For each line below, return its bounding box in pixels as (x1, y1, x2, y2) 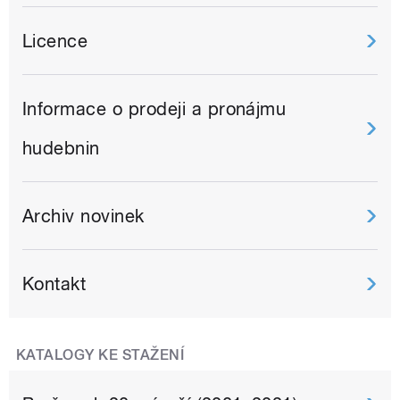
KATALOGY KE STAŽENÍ (16, 346, 185, 363)
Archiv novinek (22, 204, 145, 227)
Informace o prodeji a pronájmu (22, 97, 287, 120)
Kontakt (22, 272, 87, 295)
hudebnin (22, 137, 100, 159)
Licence (22, 29, 88, 52)
